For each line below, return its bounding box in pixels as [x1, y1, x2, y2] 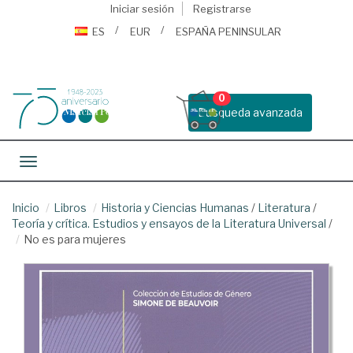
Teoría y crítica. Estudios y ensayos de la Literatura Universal [12, 217, 326, 230]
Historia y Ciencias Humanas [101, 201, 249, 214]
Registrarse [192, 2, 251, 15]
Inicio [12, 201, 39, 214]
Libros [54, 201, 87, 214]
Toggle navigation [28, 156, 122, 169]
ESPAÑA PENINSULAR [176, 25, 281, 38]
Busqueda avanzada [198, 106, 303, 119]
